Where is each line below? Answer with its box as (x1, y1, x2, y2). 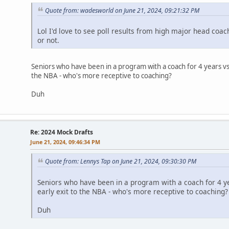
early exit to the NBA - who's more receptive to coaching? (37, 187, 228, 197)
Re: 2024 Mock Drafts (30, 128, 93, 137)
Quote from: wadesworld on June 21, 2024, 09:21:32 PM (45, 6, 199, 15)
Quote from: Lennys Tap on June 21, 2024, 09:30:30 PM (45, 157, 196, 166)
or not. (37, 35, 59, 45)
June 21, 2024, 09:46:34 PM (30, 138, 100, 146)
